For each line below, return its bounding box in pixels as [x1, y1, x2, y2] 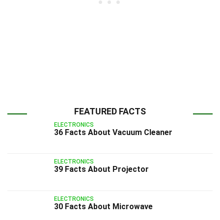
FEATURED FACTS [74, 106, 146, 116]
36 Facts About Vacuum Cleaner [54, 128, 172, 137]
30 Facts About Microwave [54, 201, 153, 211]
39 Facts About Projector [54, 165, 149, 174]
